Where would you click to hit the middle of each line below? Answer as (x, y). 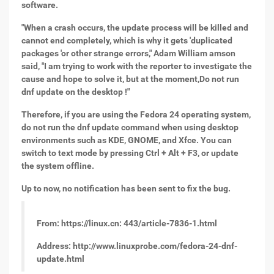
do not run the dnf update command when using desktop (130, 127)
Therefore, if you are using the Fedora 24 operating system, (136, 114)
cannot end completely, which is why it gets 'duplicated (127, 40)
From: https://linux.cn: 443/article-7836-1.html (127, 223)
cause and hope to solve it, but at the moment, (110, 79)
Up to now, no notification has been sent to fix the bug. (126, 188)
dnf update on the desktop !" (76, 92)
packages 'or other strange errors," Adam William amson (128, 53)
